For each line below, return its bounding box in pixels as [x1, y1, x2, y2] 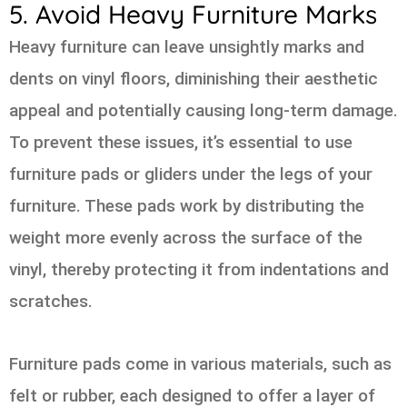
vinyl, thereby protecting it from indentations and [9, 259, 389, 281]
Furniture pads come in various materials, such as [9, 352, 392, 374]
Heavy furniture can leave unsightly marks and [9, 36, 364, 58]
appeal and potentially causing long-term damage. [9, 100, 398, 122]
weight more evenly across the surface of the [9, 227, 362, 249]
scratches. [9, 291, 93, 313]
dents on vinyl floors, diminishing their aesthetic [9, 68, 378, 90]
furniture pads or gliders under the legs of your [9, 164, 372, 185]
